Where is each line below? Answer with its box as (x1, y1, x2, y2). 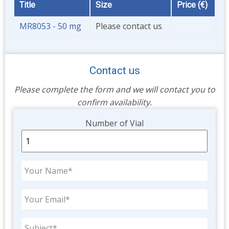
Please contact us (96, 20, 162, 32)
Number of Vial (85, 118, 144, 129)
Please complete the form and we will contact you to (14, 84, 215, 96)
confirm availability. (77, 97, 152, 108)
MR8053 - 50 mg (19, 20, 81, 32)
